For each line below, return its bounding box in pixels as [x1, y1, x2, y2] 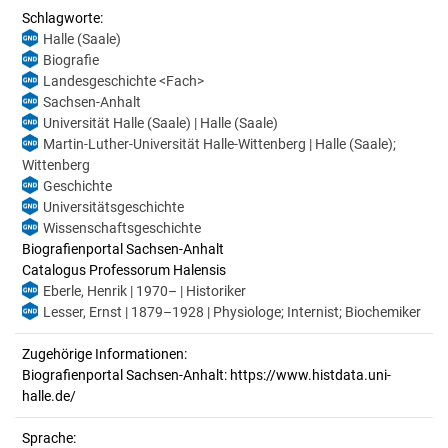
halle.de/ [22, 388, 76, 404]
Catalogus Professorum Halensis [22, 262, 226, 278]
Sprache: [22, 430, 76, 446]
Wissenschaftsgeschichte [43, 220, 201, 236]
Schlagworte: [22, 10, 103, 26]
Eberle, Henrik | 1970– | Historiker [43, 283, 246, 299]
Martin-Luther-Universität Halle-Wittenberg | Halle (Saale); [43, 136, 396, 152]
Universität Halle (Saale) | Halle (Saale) [43, 115, 278, 131]
